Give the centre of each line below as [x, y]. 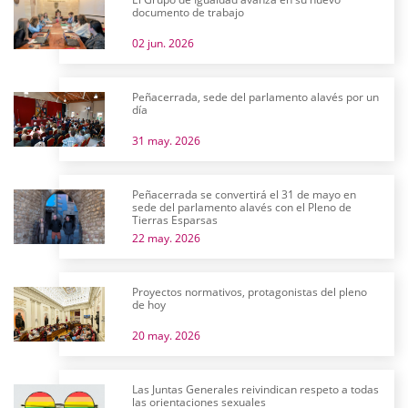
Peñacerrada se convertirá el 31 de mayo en [244, 194]
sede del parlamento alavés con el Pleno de [242, 207]
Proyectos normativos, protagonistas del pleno [250, 292]
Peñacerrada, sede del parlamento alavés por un [255, 97]
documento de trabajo [188, 12]
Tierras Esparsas [175, 220]
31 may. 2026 [166, 141]
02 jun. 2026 [163, 43]
